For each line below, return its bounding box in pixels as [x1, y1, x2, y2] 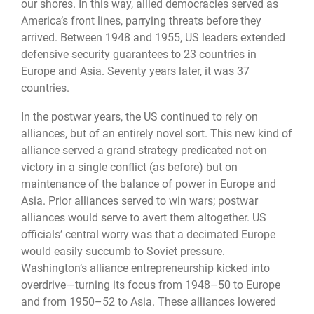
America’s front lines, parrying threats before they [21, 14, 261, 28]
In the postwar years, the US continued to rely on [21, 109, 258, 123]
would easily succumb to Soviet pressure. [21, 244, 225, 258]
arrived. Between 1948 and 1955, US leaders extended [21, 31, 285, 45]
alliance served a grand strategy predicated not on [21, 143, 267, 157]
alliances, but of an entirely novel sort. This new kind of [21, 126, 292, 140]
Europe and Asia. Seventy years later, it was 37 [21, 64, 250, 78]
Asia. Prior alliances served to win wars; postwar [21, 193, 258, 207]
